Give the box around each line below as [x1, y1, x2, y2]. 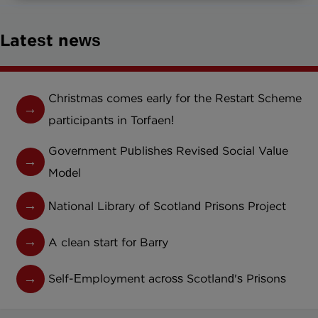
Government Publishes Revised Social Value [48, 143, 289, 158]
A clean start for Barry [48, 235, 169, 249]
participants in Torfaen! [48, 114, 175, 128]
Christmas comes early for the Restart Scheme [48, 92, 302, 106]
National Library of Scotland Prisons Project [48, 199, 287, 213]
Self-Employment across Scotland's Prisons [48, 272, 287, 286]
